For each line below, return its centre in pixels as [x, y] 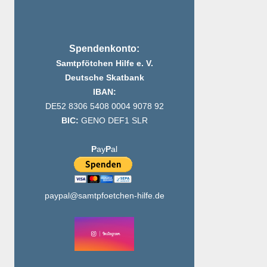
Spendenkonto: [104, 49]
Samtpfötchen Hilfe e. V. [104, 63]
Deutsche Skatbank [104, 78]
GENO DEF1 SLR [114, 121]
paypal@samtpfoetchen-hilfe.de [104, 196]
